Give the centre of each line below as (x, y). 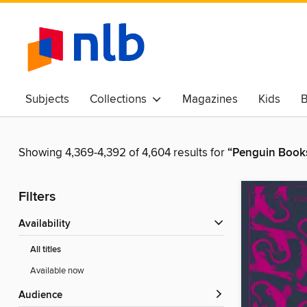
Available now (57, 271)
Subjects (47, 99)
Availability (48, 224)
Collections (121, 99)
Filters (37, 197)
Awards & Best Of (70, 121)
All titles (46, 250)
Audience (44, 296)
